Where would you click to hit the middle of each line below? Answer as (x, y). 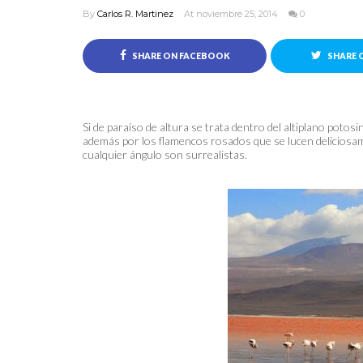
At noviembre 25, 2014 (232, 14)
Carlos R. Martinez (135, 14)
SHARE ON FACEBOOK (180, 56)
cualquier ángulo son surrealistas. (165, 154)
